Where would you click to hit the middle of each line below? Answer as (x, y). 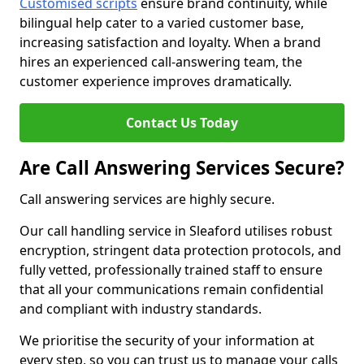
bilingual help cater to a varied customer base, (162, 23)
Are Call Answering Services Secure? (182, 168)
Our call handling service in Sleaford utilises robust (176, 231)
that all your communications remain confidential (171, 289)
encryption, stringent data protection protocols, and (180, 250)
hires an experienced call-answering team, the (161, 62)
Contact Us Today (182, 123)
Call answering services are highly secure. (147, 199)
